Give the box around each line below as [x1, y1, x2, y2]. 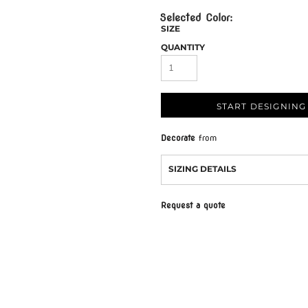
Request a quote [161, 200, 225, 211]
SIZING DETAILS [168, 164, 236, 175]
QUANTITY [161, 42, 205, 53]
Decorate [161, 133, 195, 144]
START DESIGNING [216, 100, 307, 111]
